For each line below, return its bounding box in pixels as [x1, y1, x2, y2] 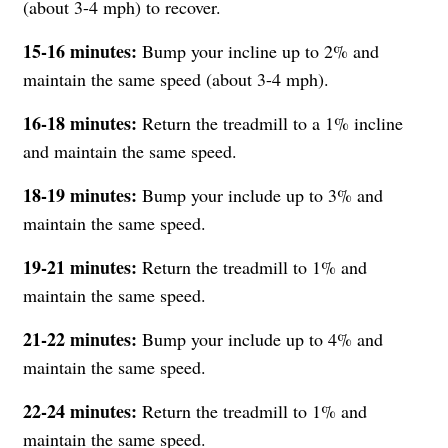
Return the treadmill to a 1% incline [137, 110, 403, 135]
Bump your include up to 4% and [137, 326, 383, 351]
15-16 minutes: [23, 37, 137, 64]
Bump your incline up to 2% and [137, 38, 379, 63]
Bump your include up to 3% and [142, 182, 383, 207]
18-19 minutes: [23, 181, 142, 208]
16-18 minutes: [23, 109, 137, 136]
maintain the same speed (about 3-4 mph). [23, 66, 329, 91]
